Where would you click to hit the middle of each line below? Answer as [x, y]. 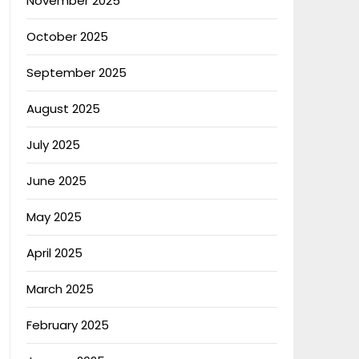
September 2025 [76, 73]
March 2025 [60, 289]
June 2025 [56, 181]
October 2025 [67, 36]
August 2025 [63, 109]
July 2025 [53, 145]
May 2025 [54, 217]
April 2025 [54, 253]
